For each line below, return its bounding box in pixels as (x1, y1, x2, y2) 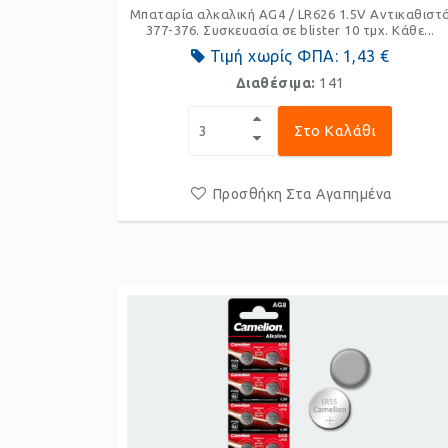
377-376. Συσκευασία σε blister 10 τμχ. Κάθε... (145, 23, 435, 37)
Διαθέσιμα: (235, 75, 320, 91)
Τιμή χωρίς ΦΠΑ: (205, 47, 343, 65)
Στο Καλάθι (294, 122, 377, 139)
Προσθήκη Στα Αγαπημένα (212, 186, 393, 202)
